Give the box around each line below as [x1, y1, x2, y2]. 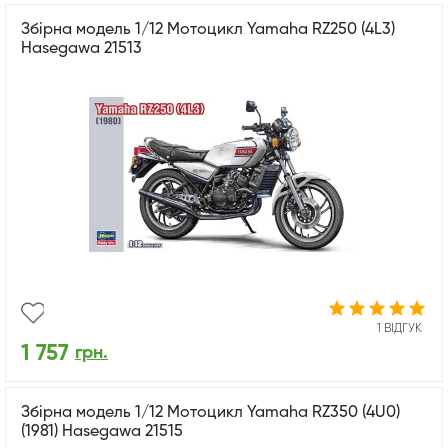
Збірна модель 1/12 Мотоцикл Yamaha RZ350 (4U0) [21, 404, 400, 421]
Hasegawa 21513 [21, 40, 142, 57]
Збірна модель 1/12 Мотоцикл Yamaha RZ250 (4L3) [21, 21, 395, 38]
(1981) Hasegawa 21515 [21, 423, 183, 440]
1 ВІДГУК [377, 322, 422, 335]
